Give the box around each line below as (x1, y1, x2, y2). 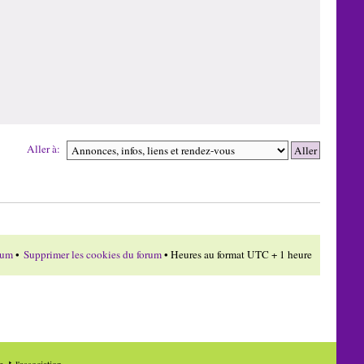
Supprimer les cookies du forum (24, 247, 162, 262)
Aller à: (27, 141, 61, 156)
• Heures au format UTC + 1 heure (162, 247, 313, 262)
